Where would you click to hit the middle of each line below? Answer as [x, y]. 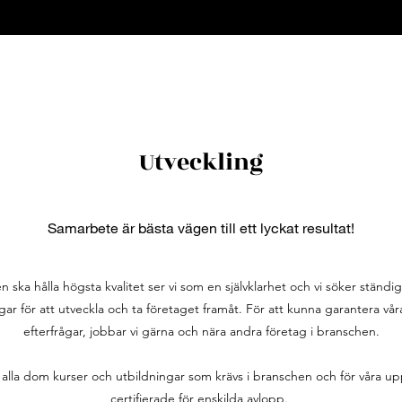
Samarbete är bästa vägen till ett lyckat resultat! [201, 227]
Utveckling [201, 162]
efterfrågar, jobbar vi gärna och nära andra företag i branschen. [201, 331]
